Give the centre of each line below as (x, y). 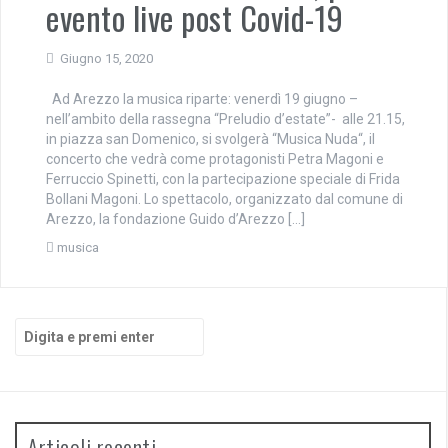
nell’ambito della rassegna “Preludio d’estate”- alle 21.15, (225, 119)
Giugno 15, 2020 (106, 58)
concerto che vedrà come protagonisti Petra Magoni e (215, 159)
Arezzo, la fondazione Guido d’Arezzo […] (175, 219)
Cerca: (36, 327)
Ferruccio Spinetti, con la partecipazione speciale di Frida (223, 179)
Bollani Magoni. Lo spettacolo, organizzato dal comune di (224, 199)
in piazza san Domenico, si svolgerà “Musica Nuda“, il (210, 139)
